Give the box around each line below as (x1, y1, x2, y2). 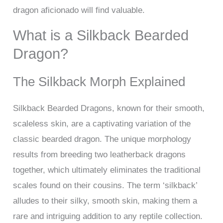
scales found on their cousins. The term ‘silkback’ (13, 181, 198, 191)
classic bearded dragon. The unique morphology (13, 134, 192, 144)
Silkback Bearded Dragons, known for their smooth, (13, 104, 205, 113)
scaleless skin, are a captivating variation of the (13, 119, 191, 129)
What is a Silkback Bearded (13, 27, 189, 44)
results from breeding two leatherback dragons (13, 150, 186, 160)
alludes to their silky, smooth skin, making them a (13, 196, 198, 206)
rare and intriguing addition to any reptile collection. (13, 212, 203, 222)
